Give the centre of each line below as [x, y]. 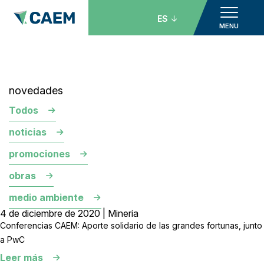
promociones [39, 154]
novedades [36, 90]
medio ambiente [46, 197]
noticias [28, 132]
